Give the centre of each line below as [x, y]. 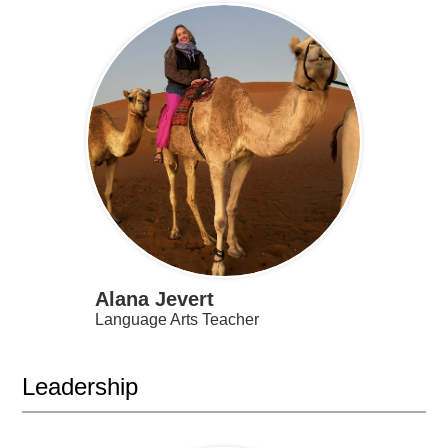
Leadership [80, 386]
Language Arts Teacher [176, 319]
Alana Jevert [154, 298]
